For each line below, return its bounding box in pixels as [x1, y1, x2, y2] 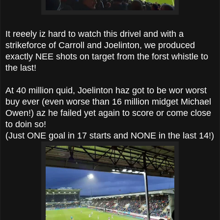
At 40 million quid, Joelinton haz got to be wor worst [5, 85, 207, 95]
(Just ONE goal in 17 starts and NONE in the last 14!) [5, 130, 214, 140]
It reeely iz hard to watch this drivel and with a [5, 28, 184, 39]
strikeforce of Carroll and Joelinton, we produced [5, 40, 195, 50]
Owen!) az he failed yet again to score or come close [5, 108, 211, 118]
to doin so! [5, 119, 46, 129]
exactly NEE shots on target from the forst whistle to [5, 51, 208, 61]
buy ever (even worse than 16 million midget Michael [5, 96, 211, 107]
